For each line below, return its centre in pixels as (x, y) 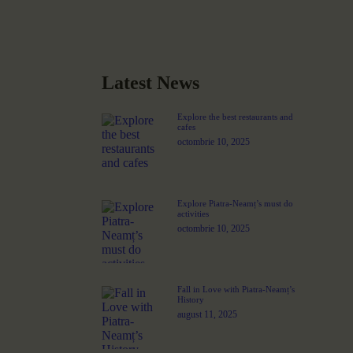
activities (193, 213)
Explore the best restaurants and (236, 117)
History (191, 300)
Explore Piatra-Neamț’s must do (236, 203)
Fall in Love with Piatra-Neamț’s (236, 290)
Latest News (151, 83)
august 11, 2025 (208, 315)
